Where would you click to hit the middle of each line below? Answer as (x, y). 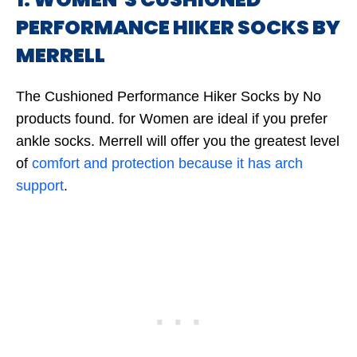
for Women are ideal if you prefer (221, 119)
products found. (65, 119)
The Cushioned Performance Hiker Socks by (159, 96)
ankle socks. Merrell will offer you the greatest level (178, 141)
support (40, 186)
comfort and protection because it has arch (167, 163)
